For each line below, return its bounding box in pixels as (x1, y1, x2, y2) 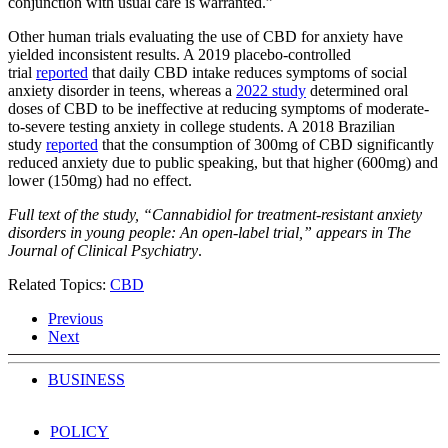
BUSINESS (48, 370, 125, 388)
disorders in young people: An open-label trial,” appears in (8, 223, 383, 241)
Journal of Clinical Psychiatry (8, 241, 198, 259)
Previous (48, 309, 103, 327)
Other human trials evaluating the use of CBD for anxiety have (8, 27, 403, 45)
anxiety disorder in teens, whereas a (8, 81, 236, 99)
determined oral (306, 81, 408, 99)
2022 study (236, 81, 306, 99)
